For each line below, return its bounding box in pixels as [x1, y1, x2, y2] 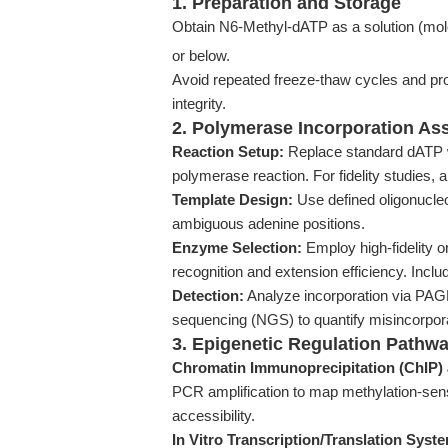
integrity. [172, 95, 226, 112]
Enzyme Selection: [172, 239, 302, 256]
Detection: [172, 287, 244, 304]
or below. [172, 47, 230, 64]
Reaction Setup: [172, 143, 284, 160]
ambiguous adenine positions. [172, 215, 365, 232]
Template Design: [172, 191, 293, 208]
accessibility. [172, 407, 255, 424]
